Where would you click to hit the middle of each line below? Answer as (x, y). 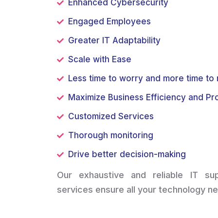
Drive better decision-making (127, 154)
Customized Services (111, 116)
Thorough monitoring (111, 135)
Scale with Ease (100, 59)
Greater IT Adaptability (114, 40)
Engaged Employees (109, 21)
